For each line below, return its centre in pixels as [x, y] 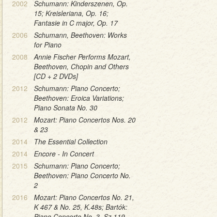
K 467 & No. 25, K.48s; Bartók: [81, 207]
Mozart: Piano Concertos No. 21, [84, 197]
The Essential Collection [71, 141]
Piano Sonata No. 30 [66, 107]
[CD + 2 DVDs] [56, 76]
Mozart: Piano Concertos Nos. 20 [85, 119]
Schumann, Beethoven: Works [80, 35]
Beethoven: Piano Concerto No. [82, 175]
